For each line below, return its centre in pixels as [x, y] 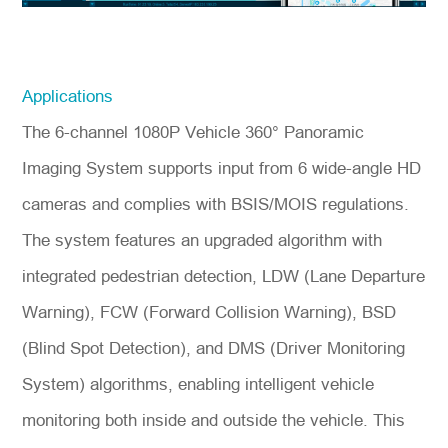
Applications [68, 96]
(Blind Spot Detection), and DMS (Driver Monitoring [214, 348]
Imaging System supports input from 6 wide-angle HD [222, 168]
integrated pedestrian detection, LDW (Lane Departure [224, 276]
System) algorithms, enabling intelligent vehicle [198, 384]
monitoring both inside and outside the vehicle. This [214, 420]
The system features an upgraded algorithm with [202, 240]
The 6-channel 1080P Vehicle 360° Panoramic [193, 132]
